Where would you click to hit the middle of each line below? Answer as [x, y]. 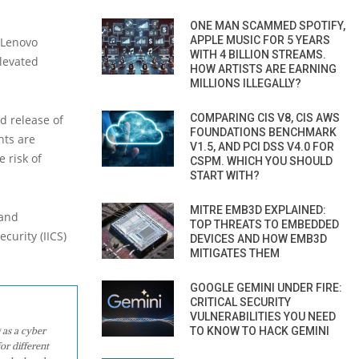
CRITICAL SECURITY [240, 302]
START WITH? [225, 175]
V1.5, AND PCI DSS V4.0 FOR [262, 146]
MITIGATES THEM [235, 253]
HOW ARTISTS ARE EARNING [263, 69]
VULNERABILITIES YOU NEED [263, 316]
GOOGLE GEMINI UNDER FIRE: [266, 287]
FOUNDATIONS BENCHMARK [263, 132]
